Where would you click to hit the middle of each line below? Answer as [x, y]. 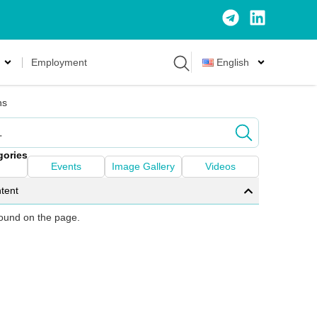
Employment [59, 63]
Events [66, 167]
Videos [220, 167]
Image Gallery [143, 167]
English [233, 63]
